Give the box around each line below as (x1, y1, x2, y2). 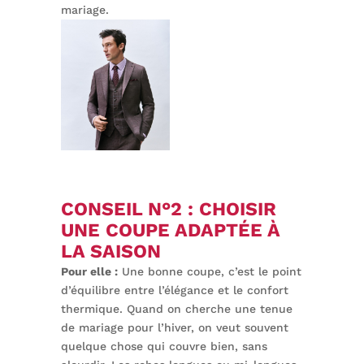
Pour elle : (60, 265, 118, 279)
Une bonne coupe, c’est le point (117, 265, 301, 279)
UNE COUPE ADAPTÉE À (60, 219, 279, 242)
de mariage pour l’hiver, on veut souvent (60, 321, 288, 335)
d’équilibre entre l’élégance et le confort (60, 284, 288, 297)
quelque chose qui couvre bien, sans (60, 340, 267, 353)
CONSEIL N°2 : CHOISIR (60, 198, 276, 221)
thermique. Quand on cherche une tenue (60, 302, 292, 316)
